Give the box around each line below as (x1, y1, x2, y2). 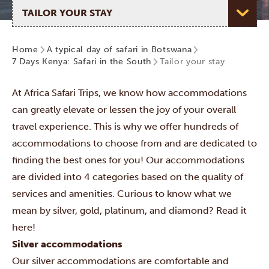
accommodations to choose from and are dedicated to (12, 138, 257, 149)
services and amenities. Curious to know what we (12, 188, 232, 199)
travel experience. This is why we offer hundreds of (12, 121, 238, 132)
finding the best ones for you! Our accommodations (12, 154, 244, 166)
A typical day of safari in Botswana (46, 44, 192, 55)
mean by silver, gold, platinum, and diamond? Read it (12, 205, 247, 216)
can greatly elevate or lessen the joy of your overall (12, 104, 236, 115)
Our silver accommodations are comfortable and (12, 255, 229, 267)
